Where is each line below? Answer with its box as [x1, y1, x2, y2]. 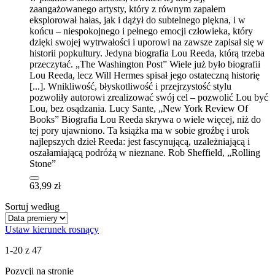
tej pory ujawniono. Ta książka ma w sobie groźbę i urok [29, 125, 249, 136]
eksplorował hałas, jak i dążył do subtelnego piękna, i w [29, 14, 246, 25]
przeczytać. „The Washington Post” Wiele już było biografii [29, 58, 260, 69]
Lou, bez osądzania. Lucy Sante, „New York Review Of [29, 103, 248, 114]
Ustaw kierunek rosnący [5, 223, 99, 234]
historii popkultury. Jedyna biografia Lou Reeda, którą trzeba [29, 47, 265, 58]
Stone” [29, 158, 56, 169]
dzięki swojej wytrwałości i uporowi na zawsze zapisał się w [29, 36, 264, 47]
